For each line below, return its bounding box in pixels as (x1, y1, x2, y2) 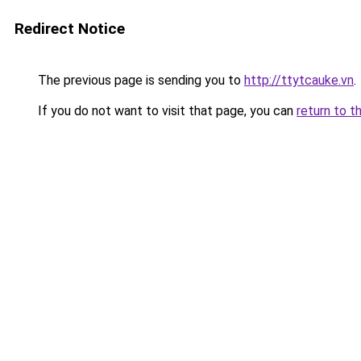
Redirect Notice (15, 19, 125, 38)
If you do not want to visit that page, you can (35, 103, 297, 118)
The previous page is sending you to (35, 73, 244, 88)
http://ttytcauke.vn (244, 73, 354, 88)
